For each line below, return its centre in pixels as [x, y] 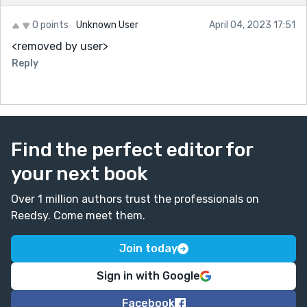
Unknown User [106, 25]
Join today [148, 248]
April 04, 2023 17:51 [252, 25]
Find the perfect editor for [132, 149]
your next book [79, 173]
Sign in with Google [148, 275]
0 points [50, 25]
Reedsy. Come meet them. [78, 215]
